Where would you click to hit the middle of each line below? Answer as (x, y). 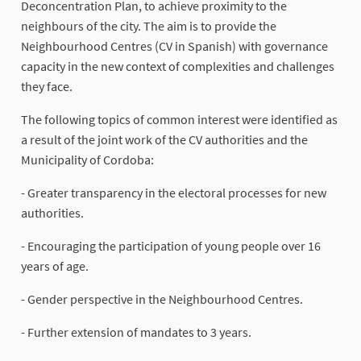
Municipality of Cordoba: (87, 160)
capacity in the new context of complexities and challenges (178, 66)
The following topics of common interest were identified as (179, 120)
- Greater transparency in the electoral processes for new (174, 193)
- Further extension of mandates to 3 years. (136, 332)
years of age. (55, 266)
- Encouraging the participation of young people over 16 (171, 246)
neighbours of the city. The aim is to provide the (149, 26)
